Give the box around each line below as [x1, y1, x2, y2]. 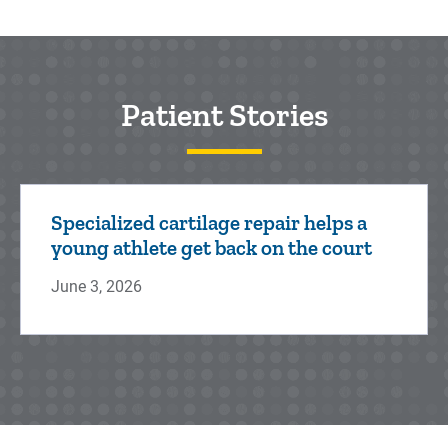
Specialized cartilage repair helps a [51, 210, 367, 235]
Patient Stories [120, 96, 328, 134]
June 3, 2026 [51, 277, 142, 296]
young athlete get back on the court [51, 235, 372, 260]
